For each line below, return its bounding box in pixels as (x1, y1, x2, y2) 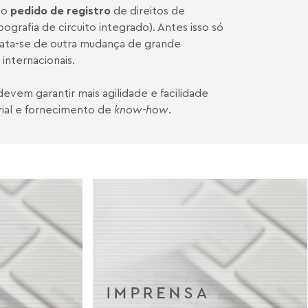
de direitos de (111, 3, 185, 17)
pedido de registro (10, 3, 111, 17)
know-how (114, 102, 168, 116)
